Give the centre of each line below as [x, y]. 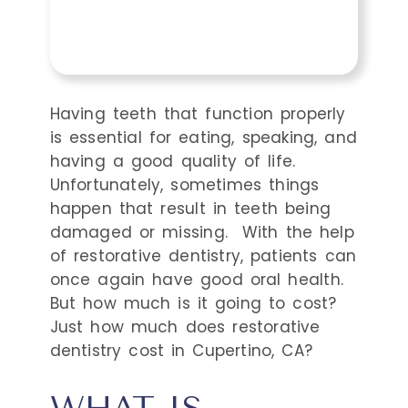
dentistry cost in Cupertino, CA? [184, 351]
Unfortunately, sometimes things [184, 185]
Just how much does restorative [185, 327]
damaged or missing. [142, 233]
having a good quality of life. [173, 162]
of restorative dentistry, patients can [203, 256]
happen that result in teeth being [190, 209]
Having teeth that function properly [198, 114]
